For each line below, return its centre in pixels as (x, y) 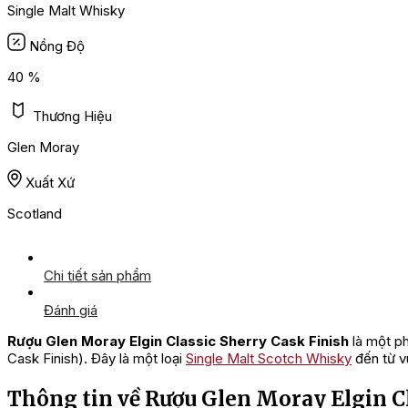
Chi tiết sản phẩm (97, 276)
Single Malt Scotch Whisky (269, 359)
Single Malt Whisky (66, 11)
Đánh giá (71, 311)
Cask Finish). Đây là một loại (97, 359)
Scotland (35, 214)
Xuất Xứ (50, 183)
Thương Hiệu (72, 117)
